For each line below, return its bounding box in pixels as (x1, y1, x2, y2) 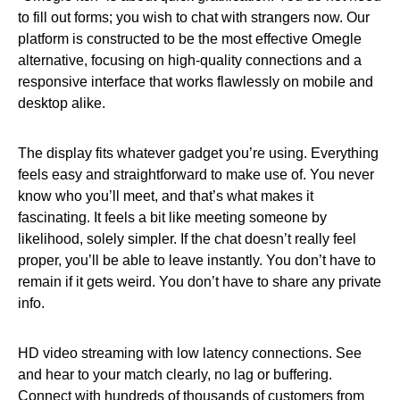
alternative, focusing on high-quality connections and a (18, 53, 362, 68)
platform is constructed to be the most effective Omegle (18, 31, 362, 46)
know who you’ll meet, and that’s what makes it (18, 188, 313, 204)
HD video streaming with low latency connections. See (18, 346, 362, 361)
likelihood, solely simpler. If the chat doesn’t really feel (18, 231, 356, 246)
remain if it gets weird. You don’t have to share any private (18, 274, 381, 289)
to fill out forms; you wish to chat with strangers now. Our (18, 10, 370, 25)
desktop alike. (18, 96, 105, 111)
